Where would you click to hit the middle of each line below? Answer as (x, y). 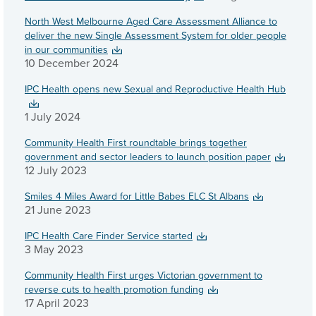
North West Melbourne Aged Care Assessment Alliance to (151, 21)
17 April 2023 (57, 303)
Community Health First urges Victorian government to (144, 275)
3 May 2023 (54, 249)
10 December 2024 (72, 63)
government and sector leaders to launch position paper (148, 157)
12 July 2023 (56, 170)
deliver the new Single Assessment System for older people (156, 35)
